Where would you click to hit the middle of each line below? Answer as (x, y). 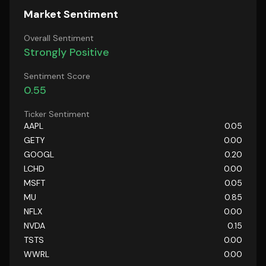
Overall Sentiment (59, 38)
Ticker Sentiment (57, 114)
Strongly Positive (66, 52)
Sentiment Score (57, 76)
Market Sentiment (71, 14)
